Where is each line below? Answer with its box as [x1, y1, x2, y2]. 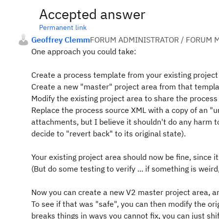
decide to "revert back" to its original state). [31, 129, 186, 138]
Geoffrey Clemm [31, 35, 90, 44]
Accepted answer [39, 5, 145, 23]
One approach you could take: [31, 46, 136, 56]
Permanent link [39, 23, 87, 32]
